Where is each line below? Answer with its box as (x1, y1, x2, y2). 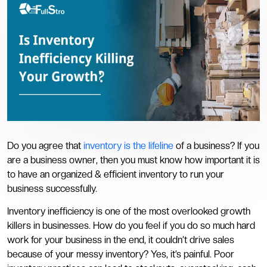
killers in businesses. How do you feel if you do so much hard (7, 219, 255, 231)
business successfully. (7, 182, 100, 194)
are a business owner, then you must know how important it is (7, 154, 260, 166)
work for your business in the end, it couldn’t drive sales (7, 234, 234, 246)
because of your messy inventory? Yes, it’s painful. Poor (7, 248, 234, 260)
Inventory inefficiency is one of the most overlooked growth (7, 205, 250, 217)
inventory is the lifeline (83, 139, 173, 151)
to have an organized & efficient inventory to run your (7, 168, 224, 180)
